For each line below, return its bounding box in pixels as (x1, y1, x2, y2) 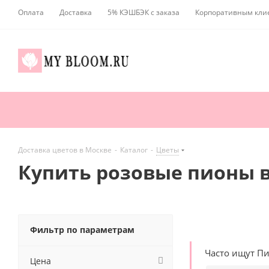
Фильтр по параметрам (30, 224, 134, 236)
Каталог (120, 145, 148, 156)
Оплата (18, 7, 44, 17)
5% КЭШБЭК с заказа (107, 7, 180, 17)
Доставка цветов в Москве (18, 145, 112, 156)
